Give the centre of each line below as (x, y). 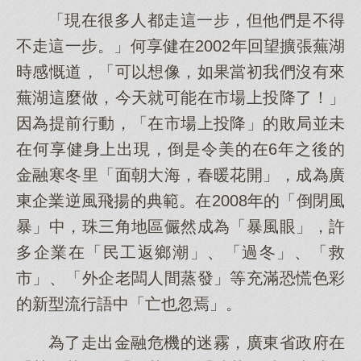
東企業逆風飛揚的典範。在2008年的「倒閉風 (180, 201)
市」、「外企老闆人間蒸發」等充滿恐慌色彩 (180, 278)
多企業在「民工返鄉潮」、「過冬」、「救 (180, 252)
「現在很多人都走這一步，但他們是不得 (197, 20)
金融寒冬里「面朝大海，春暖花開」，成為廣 (180, 175)
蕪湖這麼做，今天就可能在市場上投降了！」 (180, 98)
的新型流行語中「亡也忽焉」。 (129, 304)
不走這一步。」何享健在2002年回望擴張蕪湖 (180, 46)
